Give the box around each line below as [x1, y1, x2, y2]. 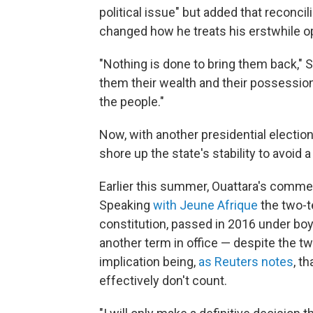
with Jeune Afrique [153, 197, 258, 212]
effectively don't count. [99, 272, 227, 288]
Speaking [99, 197, 153, 212]
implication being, [99, 254, 198, 269]
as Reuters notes [198, 254, 293, 269]
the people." [99, 94, 164, 109]
